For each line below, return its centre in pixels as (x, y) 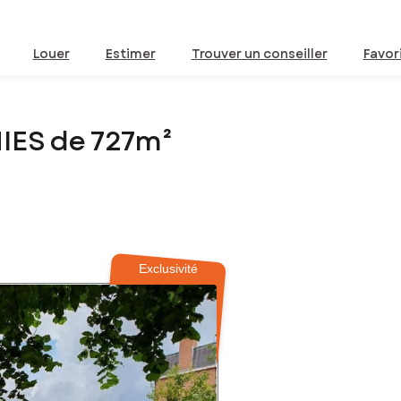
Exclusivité (169, 269)
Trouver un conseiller (259, 54)
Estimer (130, 54)
